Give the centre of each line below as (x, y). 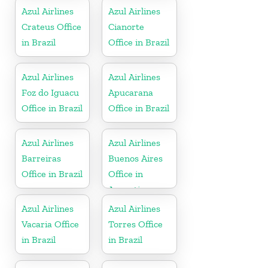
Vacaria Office (50, 224)
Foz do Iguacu (50, 92)
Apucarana (131, 92)
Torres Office (136, 224)
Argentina (130, 189)
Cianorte (127, 26)
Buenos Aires (136, 158)
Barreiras (41, 158)
